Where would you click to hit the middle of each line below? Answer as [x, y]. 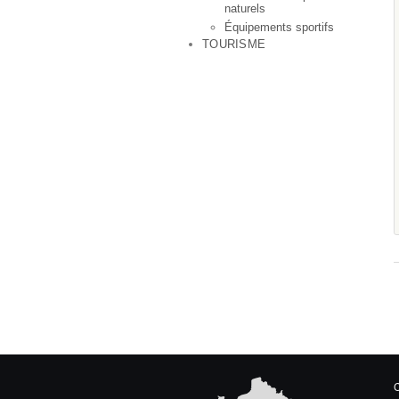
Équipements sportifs [279, 27]
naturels [245, 8]
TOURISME [234, 44]
